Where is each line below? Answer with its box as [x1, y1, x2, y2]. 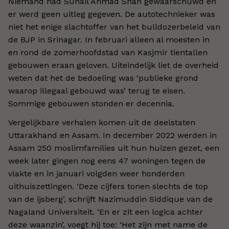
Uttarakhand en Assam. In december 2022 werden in [8, 130, 217, 140]
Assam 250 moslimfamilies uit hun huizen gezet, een [8, 143, 219, 153]
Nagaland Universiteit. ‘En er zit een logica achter [8, 207, 203, 217]
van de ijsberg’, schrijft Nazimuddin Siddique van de [8, 194, 213, 204]
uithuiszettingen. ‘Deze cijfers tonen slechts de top [8, 181, 208, 191]
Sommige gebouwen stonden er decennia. [8, 99, 174, 108]
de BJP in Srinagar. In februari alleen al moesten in [8, 35, 210, 44]
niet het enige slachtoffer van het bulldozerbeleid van [8, 22, 220, 32]
